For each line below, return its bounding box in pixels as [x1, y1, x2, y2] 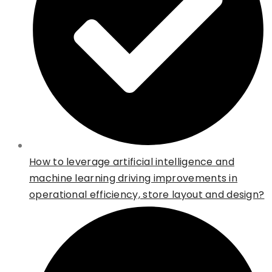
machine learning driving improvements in [29, 171, 237, 186]
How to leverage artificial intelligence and [29, 155, 234, 169]
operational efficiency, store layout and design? [29, 188, 265, 202]
